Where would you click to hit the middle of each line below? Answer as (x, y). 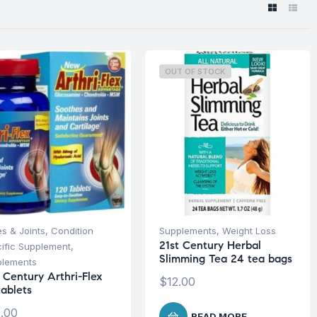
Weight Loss (249, 230)
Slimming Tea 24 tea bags (225, 258)
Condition (72, 230)
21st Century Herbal (210, 245)
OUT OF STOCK (195, 71)
